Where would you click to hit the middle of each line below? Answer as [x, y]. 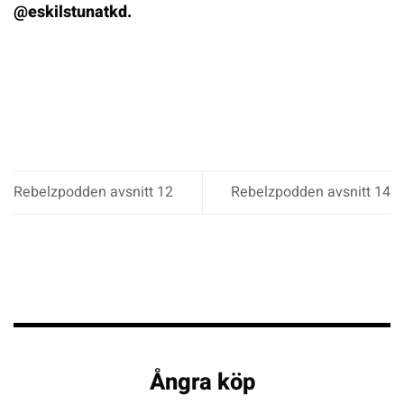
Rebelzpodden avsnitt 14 [311, 192]
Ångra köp [202, 382]
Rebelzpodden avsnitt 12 [93, 192]
